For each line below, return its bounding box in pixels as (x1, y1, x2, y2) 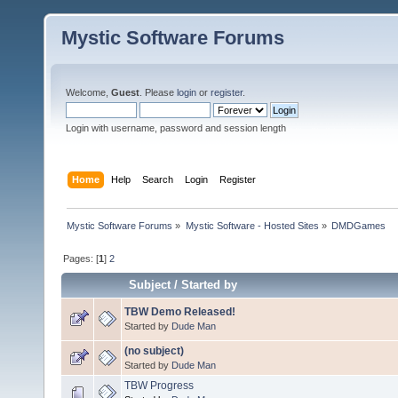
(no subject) (124, 344, 184, 357)
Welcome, (66, 87, 111, 98)
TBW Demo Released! (124, 305, 235, 318)
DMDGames (330, 219, 386, 231)
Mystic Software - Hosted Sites (185, 219, 319, 231)
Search (142, 173, 174, 185)
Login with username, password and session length (66, 123, 286, 133)
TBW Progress (124, 378, 194, 392)
